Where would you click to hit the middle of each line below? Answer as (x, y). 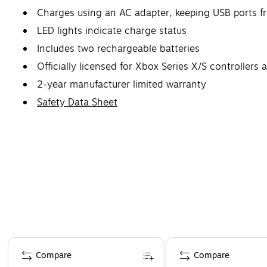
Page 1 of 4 (29, 242)
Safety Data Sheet (77, 102)
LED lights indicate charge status (112, 31)
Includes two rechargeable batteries (118, 49)
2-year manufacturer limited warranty (122, 84)
